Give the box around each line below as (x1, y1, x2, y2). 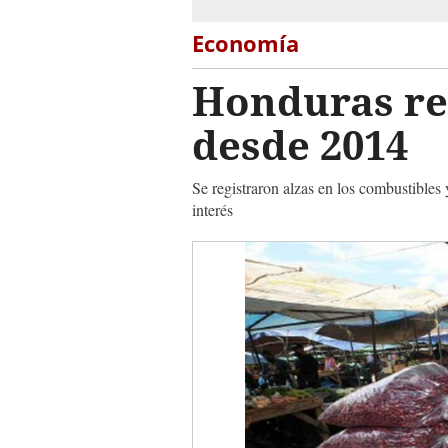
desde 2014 (192, 117, 408, 172)
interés (192, 199, 233, 220)
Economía (192, 28, 299, 58)
